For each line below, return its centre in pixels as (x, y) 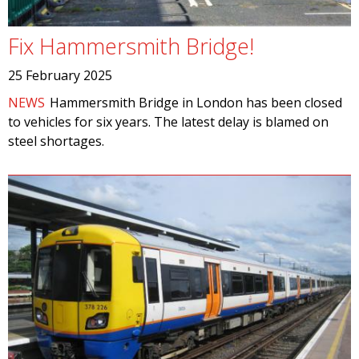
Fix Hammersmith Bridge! (131, 46)
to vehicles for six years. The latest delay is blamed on (168, 122)
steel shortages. (56, 141)
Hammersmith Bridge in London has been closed (196, 103)
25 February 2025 (60, 75)
